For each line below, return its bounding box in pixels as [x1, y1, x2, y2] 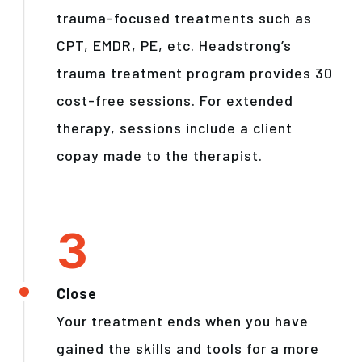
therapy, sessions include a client [57, 119, 293, 137]
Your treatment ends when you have [57, 312, 309, 330]
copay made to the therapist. [57, 146, 263, 164]
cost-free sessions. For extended [57, 91, 293, 109]
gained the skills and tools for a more [57, 339, 319, 357]
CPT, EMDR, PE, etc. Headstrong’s [57, 36, 292, 54]
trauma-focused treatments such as [57, 9, 312, 27]
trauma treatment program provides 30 [57, 64, 333, 82]
